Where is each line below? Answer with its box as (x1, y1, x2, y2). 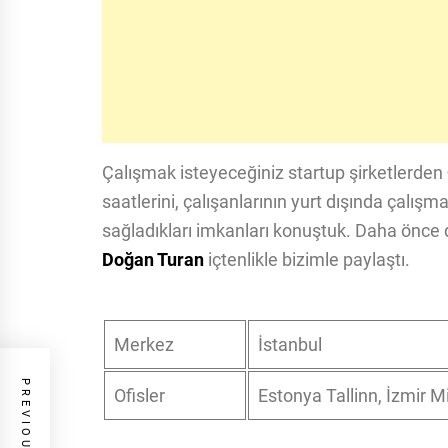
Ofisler (114, 385, 165, 406)
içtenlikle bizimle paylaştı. (204, 249, 410, 270)
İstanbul (258, 334, 322, 355)
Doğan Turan (102, 249, 204, 270)
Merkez (114, 334, 174, 355)
